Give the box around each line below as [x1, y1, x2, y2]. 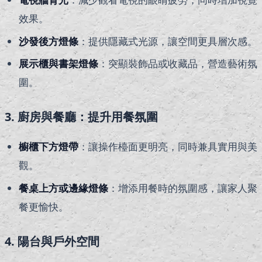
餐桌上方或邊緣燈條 [19, 181, 108, 195]
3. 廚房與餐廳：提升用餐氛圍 [5, 109, 158, 125]
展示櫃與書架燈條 [19, 57, 98, 71]
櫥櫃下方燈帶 [19, 140, 78, 154]
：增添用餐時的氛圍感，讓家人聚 [108, 181, 257, 195]
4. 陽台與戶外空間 [5, 233, 99, 249]
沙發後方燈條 [19, 34, 78, 48]
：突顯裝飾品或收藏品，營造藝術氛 [98, 57, 257, 71]
